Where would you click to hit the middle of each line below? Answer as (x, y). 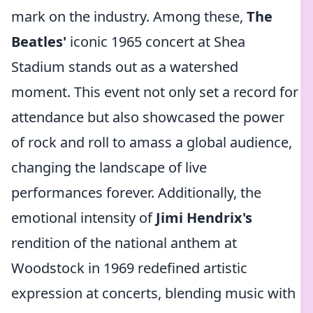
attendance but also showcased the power (148, 117)
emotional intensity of (83, 218)
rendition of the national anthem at (124, 243)
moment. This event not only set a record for (155, 92)
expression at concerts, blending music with (153, 293)
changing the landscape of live (109, 167)
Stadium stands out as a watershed (125, 67)
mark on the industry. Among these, (129, 16)
